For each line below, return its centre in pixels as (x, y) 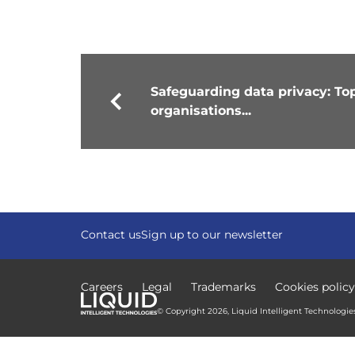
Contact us (111, 235)
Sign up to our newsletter (212, 235)
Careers (102, 287)
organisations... (201, 111)
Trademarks (223, 287)
